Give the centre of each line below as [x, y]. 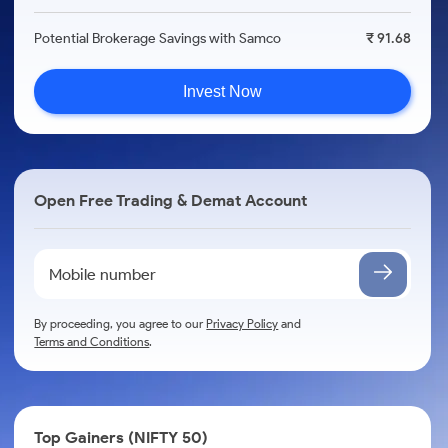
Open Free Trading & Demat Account [171, 200]
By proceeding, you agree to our [120, 323]
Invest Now [223, 91]
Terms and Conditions [92, 341]
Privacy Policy [242, 323]
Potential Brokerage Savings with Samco [158, 38]
